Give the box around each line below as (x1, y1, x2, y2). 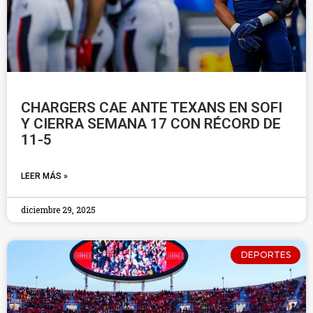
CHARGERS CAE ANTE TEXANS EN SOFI (21, 99, 282, 116)
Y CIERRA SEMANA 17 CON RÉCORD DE (21, 115, 281, 132)
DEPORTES (240, 249, 291, 261)
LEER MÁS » (21, 171, 68, 181)
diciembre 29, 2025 (21, 204, 96, 215)
